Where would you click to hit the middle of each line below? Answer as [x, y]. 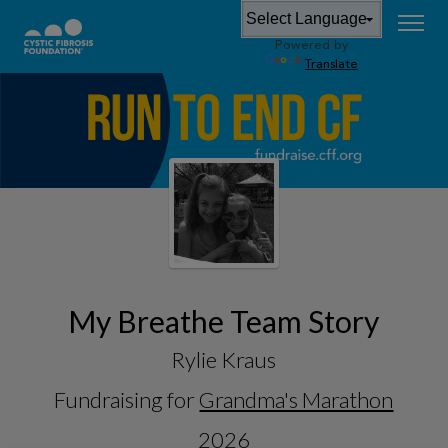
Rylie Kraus [224, 359]
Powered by [311, 45]
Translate [331, 64]
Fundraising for [127, 399]
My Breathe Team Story [224, 320]
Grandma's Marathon [296, 399]
